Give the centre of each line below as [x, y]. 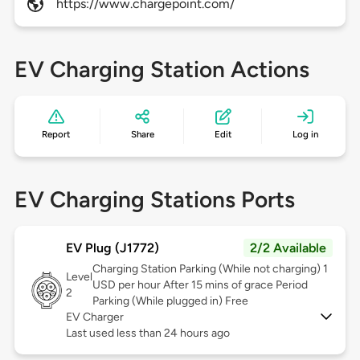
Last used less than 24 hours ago [147, 333]
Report [56, 135]
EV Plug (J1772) [112, 248]
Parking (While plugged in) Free [170, 301]
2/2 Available [288, 248]
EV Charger [94, 317]
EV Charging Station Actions [162, 70]
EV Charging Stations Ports [154, 200]
